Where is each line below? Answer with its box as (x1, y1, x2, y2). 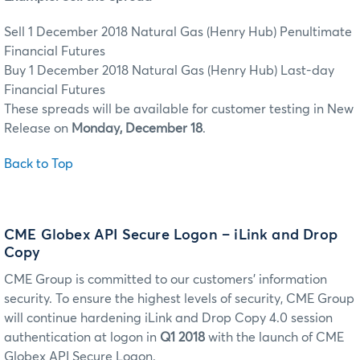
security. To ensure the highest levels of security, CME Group (4, 292, 354, 306)
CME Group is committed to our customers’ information (4, 273, 327, 287)
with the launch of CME (205, 331, 344, 345)
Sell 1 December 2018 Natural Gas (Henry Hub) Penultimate (4, 25, 352, 39)
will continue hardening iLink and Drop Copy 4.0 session (4, 312, 333, 325)
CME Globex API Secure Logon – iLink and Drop (4, 228, 337, 243)
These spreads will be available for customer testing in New (4, 102, 354, 116)
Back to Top (4, 157, 73, 170)
